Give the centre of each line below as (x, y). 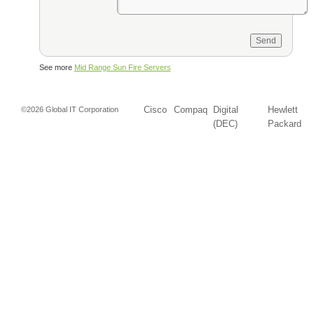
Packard (284, 124)
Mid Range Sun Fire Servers (122, 67)
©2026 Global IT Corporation (69, 109)
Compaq (190, 110)
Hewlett (282, 110)
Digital (225, 110)
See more (56, 67)
